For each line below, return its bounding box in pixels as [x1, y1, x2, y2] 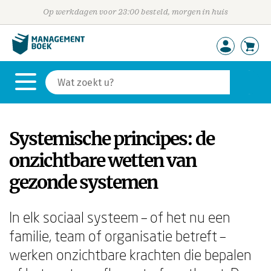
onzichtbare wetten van [9, 149, 196, 172]
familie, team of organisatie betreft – [9, 227, 226, 244]
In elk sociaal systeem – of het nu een [9, 208, 230, 226]
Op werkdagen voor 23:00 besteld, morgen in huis [42, 7, 229, 16]
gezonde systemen [9, 171, 157, 194]
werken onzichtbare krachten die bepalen [9, 246, 252, 263]
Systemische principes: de [9, 127, 214, 150]
